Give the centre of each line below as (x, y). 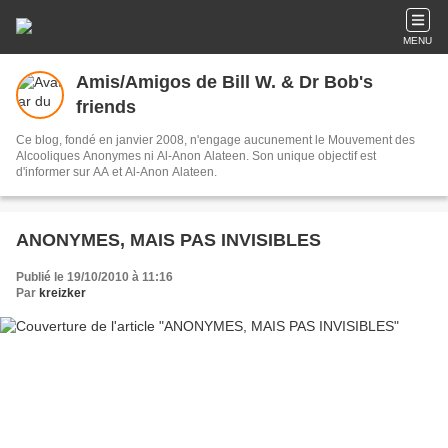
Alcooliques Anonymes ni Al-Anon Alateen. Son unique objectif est (196, 156)
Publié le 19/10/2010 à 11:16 (94, 277)
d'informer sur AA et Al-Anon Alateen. (116, 172)
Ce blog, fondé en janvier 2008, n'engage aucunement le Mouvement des (215, 140)
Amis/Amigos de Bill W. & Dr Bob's (224, 82)
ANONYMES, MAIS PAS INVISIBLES (168, 240)
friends (106, 107)
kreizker (62, 293)
